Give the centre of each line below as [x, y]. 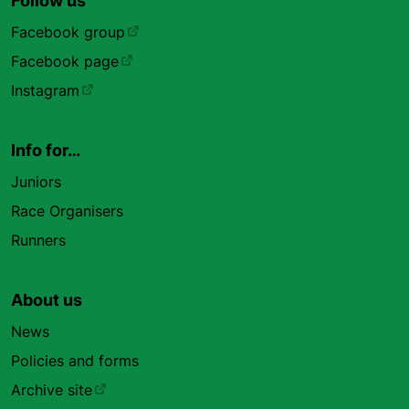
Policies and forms [75, 361]
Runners [38, 240]
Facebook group [68, 32]
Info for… [46, 150]
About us [47, 300]
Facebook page [65, 61]
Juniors [36, 182]
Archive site [52, 390]
